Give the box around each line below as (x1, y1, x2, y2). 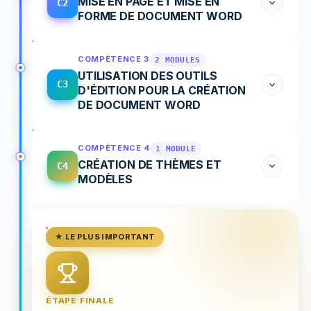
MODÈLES (78, 171, 133, 186)
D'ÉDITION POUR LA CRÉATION (78, 83, 246, 97)
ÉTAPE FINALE (46, 295, 115, 305)
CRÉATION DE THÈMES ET (78, 157, 221, 171)
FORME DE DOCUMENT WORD (78, 8, 242, 23)
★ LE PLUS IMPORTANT (55, 231, 155, 242)
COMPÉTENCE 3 (78, 54, 149, 64)
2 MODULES (154, 55, 201, 64)
